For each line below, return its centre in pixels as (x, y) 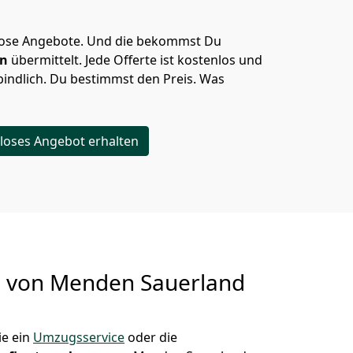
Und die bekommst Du (154, 41)
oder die (151, 337)
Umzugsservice (79, 337)
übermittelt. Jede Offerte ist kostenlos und (137, 60)
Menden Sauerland (147, 282)
